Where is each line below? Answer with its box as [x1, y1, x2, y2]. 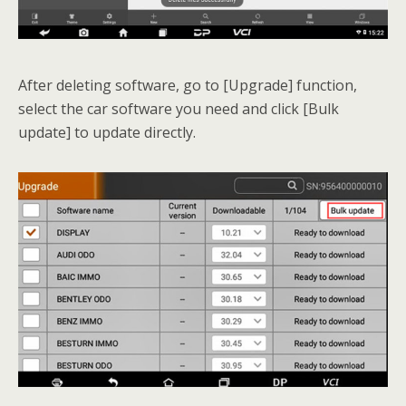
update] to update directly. [18, 122, 196, 143]
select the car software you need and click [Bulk [18, 99, 339, 120]
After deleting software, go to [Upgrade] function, [18, 75, 357, 96]
